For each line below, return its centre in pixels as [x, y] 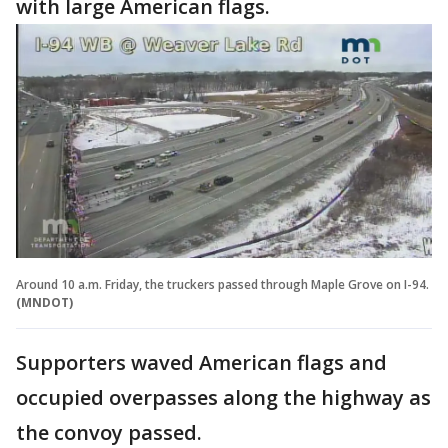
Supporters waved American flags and [201, 362]
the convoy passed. [109, 432]
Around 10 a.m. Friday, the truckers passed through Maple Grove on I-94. [222, 284]
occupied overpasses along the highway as [223, 397]
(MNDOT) [44, 302]
